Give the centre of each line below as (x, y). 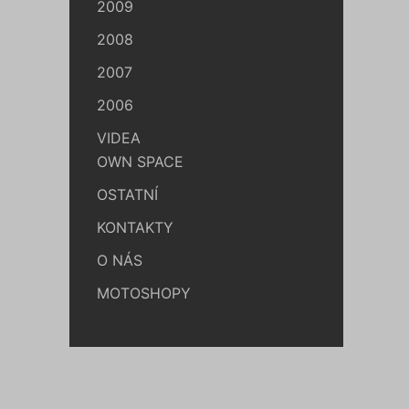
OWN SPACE (140, 162)
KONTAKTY (135, 227)
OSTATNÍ (127, 194)
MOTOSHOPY (144, 293)
